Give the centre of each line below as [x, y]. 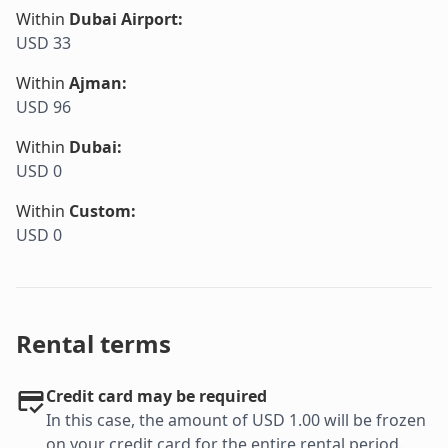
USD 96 [43, 107]
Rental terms [93, 344]
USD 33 [43, 43]
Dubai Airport [123, 19]
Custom [100, 211]
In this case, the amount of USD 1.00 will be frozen [236, 420]
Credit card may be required [156, 396]
